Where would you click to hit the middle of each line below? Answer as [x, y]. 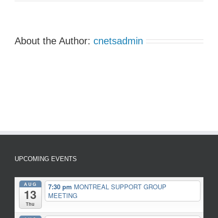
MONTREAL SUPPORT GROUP [120, 186]
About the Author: [54, 41]
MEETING [63, 195]
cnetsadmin [118, 41]
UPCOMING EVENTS [46, 159]
